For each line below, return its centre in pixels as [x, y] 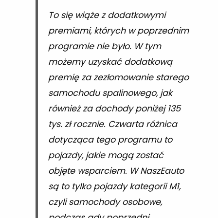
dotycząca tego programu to [110, 139]
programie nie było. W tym [104, 46]
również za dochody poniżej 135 [114, 108]
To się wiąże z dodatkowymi [107, 15]
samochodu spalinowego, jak [110, 93]
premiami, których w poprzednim [118, 30]
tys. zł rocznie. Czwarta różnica [112, 124]
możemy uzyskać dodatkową [110, 62]
